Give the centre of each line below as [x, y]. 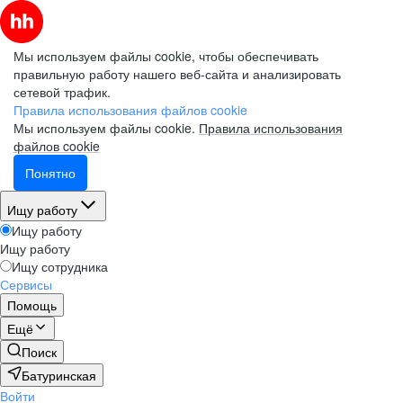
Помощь [32, 305]
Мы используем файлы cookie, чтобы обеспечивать [166, 56]
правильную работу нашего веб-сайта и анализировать [177, 74]
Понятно [50, 173]
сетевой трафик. [62, 92]
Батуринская [59, 375]
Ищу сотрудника [60, 266]
